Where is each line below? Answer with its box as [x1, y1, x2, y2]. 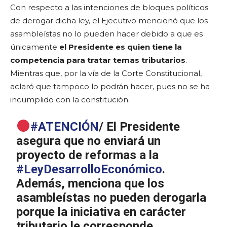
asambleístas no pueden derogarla [16, 190, 207, 205]
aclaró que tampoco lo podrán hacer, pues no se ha [10, 81, 210, 91]
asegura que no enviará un [16, 133, 161, 148]
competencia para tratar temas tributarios [10, 55, 185, 65]
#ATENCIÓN [30, 119, 99, 134]
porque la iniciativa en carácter [16, 204, 186, 219]
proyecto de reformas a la [16, 147, 159, 162]
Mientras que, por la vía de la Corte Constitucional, [10, 68, 202, 78]
